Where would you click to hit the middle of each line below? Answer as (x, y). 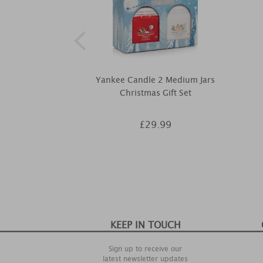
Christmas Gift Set (155, 93)
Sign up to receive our (145, 249)
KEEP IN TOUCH (145, 225)
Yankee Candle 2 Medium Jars (155, 80)
